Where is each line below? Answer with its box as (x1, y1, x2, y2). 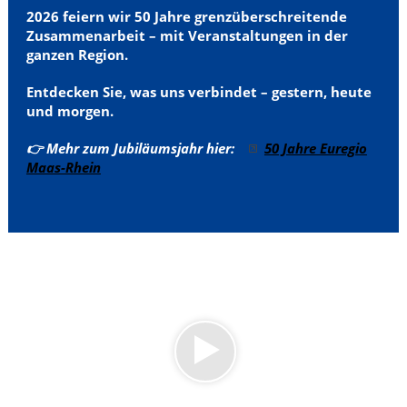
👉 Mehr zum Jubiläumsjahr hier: (25, 139, 245, 157)
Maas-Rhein (25, 158, 101, 176)
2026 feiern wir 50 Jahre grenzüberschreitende (25, 7, 347, 25)
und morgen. (25, 102, 114, 120)
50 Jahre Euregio (263, 139, 367, 157)
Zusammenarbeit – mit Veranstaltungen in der (25, 26, 348, 45)
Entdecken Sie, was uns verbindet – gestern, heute (25, 83, 372, 101)
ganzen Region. (25, 45, 128, 64)
